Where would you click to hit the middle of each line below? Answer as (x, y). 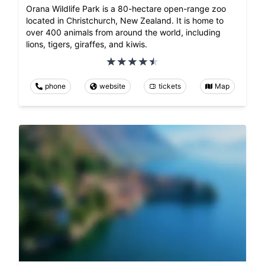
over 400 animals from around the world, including (123, 33)
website (112, 86)
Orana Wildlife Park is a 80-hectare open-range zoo (126, 9)
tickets (170, 86)
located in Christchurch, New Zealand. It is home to (125, 21)
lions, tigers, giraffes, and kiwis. (87, 44)
